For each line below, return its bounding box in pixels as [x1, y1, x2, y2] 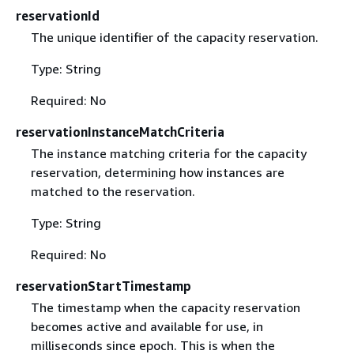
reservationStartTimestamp [16, 278, 191, 294]
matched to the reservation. [30, 183, 195, 199]
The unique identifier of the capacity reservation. [30, 28, 318, 45]
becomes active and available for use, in [30, 318, 263, 335]
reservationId [16, 7, 100, 24]
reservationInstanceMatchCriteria [16, 123, 224, 140]
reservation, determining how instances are [30, 164, 284, 180]
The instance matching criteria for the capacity [30, 145, 307, 161]
